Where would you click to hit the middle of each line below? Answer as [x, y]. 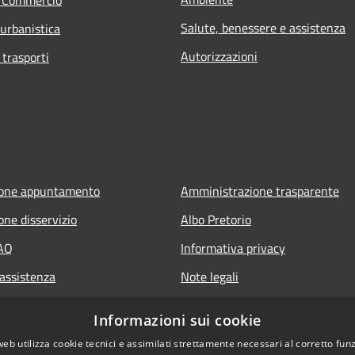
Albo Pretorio [216, 220]
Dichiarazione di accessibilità [258, 305]
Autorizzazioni [219, 57]
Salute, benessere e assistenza [263, 28]
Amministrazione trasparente [260, 191]
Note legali [210, 277]
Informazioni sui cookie [177, 320]
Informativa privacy [233, 248]
